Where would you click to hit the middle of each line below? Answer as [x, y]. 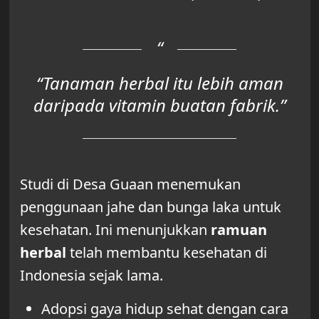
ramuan [239, 230]
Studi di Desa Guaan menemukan [130, 184]
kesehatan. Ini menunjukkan [115, 230]
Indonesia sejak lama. [91, 276]
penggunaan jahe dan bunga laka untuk [150, 207]
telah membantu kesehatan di [166, 253]
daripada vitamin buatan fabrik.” [159, 105]
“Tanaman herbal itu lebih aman [159, 83]
